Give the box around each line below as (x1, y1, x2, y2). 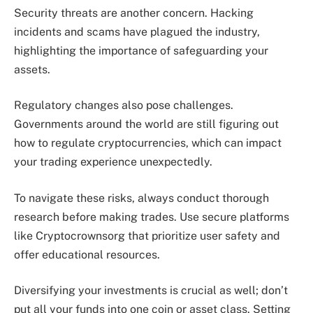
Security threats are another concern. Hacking (14, 6, 254, 20)
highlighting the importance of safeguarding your (14, 43, 268, 57)
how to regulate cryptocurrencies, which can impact (14, 136, 282, 150)
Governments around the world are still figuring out (14, 117, 279, 131)
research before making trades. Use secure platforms (14, 210, 289, 224)
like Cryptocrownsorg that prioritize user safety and (14, 228, 280, 242)
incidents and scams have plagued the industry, (14, 24, 260, 38)
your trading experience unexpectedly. (14, 155, 212, 169)
